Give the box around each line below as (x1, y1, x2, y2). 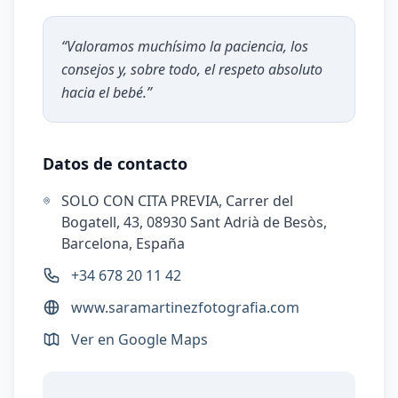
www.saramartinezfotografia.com (71, 298, 299, 317)
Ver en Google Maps (71, 330, 208, 349)
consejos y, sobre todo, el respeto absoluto (61, 60, 322, 79)
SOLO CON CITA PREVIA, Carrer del (61, 191, 294, 211)
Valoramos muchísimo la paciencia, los (67, 36, 308, 56)
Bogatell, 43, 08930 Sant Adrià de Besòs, (61, 212, 328, 232)
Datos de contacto (43, 153, 187, 174)
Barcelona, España (61, 234, 186, 253)
